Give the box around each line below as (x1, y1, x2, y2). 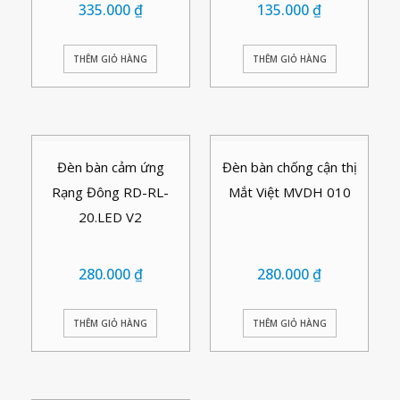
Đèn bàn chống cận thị (221, 157, 357, 176)
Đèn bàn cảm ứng (56, 157, 164, 176)
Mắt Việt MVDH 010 (228, 182, 351, 201)
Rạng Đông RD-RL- (52, 182, 170, 201)
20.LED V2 (79, 207, 143, 226)
